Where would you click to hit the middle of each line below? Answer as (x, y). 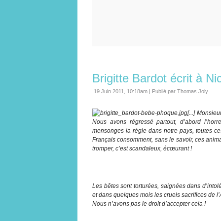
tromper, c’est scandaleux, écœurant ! (142, 148)
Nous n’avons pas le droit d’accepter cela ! (149, 203)
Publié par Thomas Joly (180, 91)
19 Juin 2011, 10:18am (121, 91)
